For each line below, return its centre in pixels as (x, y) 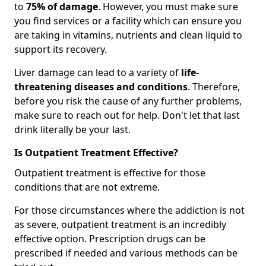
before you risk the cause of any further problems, (128, 101)
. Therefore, (214, 87)
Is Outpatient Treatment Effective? (96, 153)
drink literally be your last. (72, 130)
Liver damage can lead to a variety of (96, 73)
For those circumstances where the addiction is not (129, 210)
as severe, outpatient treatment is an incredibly (120, 225)
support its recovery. (61, 50)
